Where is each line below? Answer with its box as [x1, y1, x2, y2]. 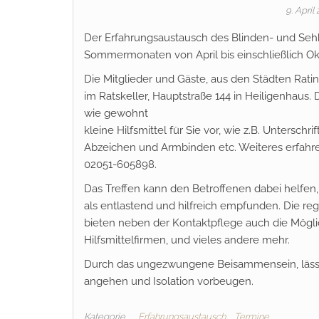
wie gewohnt [84, 107, 148, 120]
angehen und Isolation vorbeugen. [84, 275, 253, 288]
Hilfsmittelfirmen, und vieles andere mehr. [84, 234, 290, 246]
